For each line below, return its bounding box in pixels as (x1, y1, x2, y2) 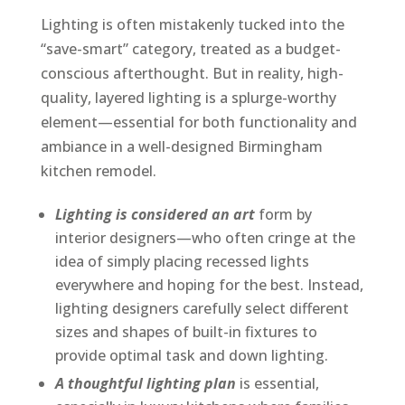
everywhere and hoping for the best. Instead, (54, 275, 363, 296)
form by (254, 204, 312, 225)
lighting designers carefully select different (54, 298, 349, 319)
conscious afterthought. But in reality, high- (40, 63, 344, 84)
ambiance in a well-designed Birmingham (40, 137, 323, 157)
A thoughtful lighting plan (54, 373, 236, 394)
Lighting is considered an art (54, 204, 255, 225)
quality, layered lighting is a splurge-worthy (40, 88, 336, 108)
